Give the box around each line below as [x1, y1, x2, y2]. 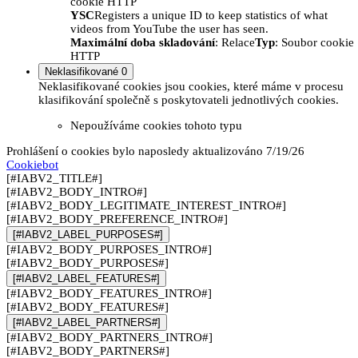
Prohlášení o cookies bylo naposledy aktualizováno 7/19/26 [6, 144, 304, 157]
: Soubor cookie [275, 35, 354, 49]
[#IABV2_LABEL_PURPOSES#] [13, 228, 163, 241]
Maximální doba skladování [70, 35, 215, 49]
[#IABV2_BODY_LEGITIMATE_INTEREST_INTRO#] [6, 198, 286, 212]
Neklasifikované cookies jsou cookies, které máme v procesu [38, 79, 344, 93]
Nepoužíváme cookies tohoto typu [70, 118, 242, 132]
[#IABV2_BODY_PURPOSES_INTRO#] [6, 242, 212, 256]
